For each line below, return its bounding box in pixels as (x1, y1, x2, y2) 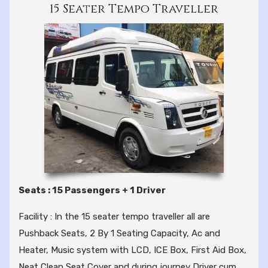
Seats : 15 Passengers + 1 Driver (19, 185, 166, 196)
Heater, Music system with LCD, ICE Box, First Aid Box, (19, 245, 246, 256)
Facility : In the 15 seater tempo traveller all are (19, 211, 210, 223)
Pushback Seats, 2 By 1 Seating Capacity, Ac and (19, 228, 220, 239)
